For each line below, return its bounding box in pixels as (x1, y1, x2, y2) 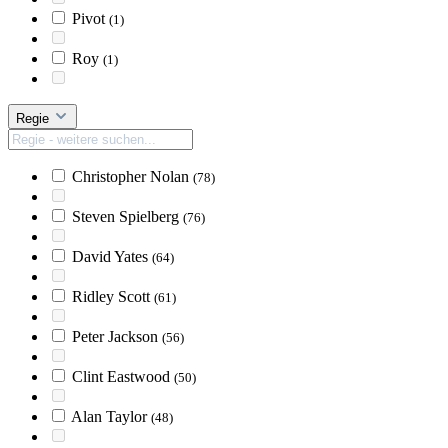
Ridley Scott (72, 288, 154, 305)
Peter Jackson (72, 328, 162, 345)
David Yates (72, 248, 152, 265)
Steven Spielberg (72, 208, 183, 225)
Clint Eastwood (72, 368, 174, 385)
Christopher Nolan (72, 168, 193, 185)
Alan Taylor (71, 408, 151, 425)
